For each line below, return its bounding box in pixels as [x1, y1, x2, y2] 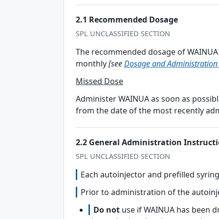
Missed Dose [76, 76, 123, 87]
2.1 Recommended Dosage [76, 14, 178, 25]
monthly [76, 58, 109, 69]
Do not [93, 204, 120, 215]
